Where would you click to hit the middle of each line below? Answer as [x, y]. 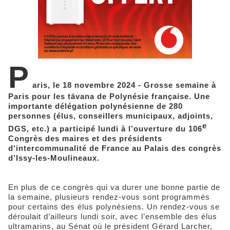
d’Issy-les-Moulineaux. [54, 158]
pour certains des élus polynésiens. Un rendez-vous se [114, 206]
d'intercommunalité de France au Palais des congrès [115, 148]
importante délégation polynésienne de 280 [95, 106]
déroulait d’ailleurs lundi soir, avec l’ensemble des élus [113, 216]
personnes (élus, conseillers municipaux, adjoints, [111, 116]
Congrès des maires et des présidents [85, 138]
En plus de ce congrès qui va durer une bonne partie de [114, 187]
